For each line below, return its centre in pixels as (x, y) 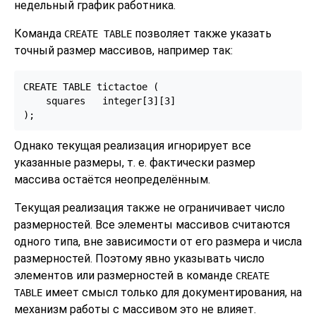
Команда (39, 33)
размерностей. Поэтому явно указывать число (139, 259)
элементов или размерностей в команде (125, 276)
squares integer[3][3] (99, 101)
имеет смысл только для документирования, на (172, 293)
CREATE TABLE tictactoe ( (91, 86)
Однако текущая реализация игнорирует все (133, 146)
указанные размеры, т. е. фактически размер (135, 163)
